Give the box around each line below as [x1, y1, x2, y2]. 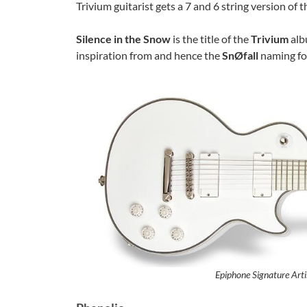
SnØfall [222, 49, 260, 62]
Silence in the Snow [76, 32, 171, 45]
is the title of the [171, 32, 251, 45]
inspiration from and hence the [76, 49, 222, 62]
